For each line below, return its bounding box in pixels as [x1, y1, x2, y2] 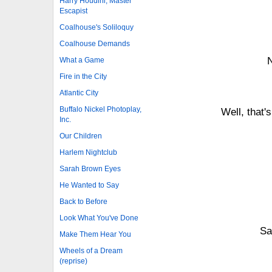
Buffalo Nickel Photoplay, [59, 104, 141, 114]
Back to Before [59, 197, 107, 206]
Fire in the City [59, 72, 107, 81]
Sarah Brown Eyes [59, 164, 121, 173]
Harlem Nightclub [59, 148, 117, 157]
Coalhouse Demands [59, 39, 130, 48]
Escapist [59, 6, 87, 15]
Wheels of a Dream [59, 246, 123, 255]
